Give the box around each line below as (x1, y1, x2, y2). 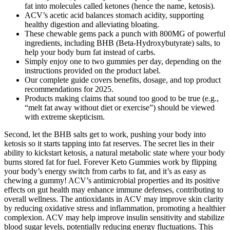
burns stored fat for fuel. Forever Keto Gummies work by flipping (4, 158, 217, 167)
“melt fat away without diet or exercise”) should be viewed (25, 103, 215, 112)
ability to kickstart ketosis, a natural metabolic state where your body (4, 148, 225, 158)
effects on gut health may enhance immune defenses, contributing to (4, 185, 223, 195)
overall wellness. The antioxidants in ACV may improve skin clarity (4, 195, 224, 204)
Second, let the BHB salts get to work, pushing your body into (4, 130, 206, 139)
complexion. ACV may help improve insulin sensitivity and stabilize (4, 213, 224, 222)
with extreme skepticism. (25, 112, 105, 122)
